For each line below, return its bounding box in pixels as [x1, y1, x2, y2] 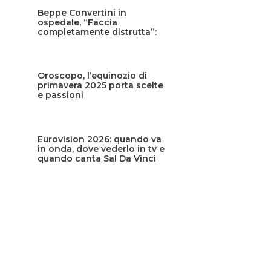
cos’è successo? [38, 36, 111, 47]
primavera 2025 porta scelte [38, 80, 164, 91]
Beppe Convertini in [38, 7, 127, 18]
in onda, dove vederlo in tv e [38, 143, 165, 154]
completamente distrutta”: [38, 26, 157, 38]
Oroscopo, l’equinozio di [38, 70, 148, 82]
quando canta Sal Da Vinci [38, 152, 157, 164]
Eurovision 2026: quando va [38, 133, 162, 145]
